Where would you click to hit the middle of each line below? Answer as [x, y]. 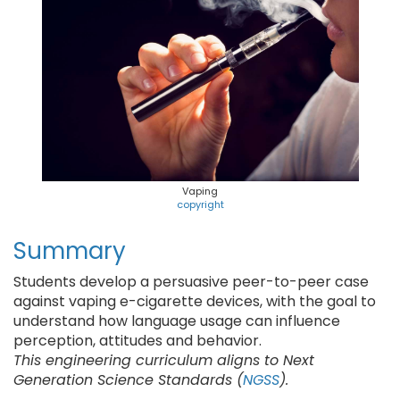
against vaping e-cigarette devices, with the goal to [195, 301]
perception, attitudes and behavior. [137, 341]
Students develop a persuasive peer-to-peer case [191, 282]
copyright [200, 204]
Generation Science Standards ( [128, 380]
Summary [70, 251]
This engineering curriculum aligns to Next [164, 360]
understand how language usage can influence [177, 321]
